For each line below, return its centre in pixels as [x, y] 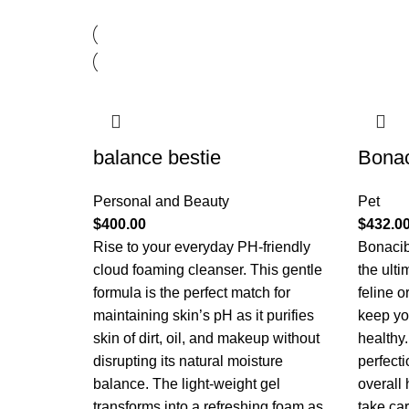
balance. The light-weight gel [187, 384]
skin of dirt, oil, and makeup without [206, 338]
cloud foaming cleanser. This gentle [208, 270]
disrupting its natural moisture [188, 361]
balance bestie [157, 157]
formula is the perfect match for [192, 293]
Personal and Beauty [161, 201]
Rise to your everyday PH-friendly [202, 247]
